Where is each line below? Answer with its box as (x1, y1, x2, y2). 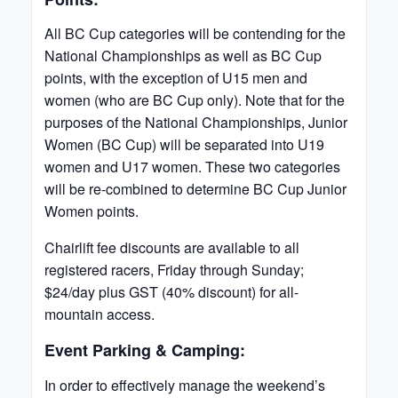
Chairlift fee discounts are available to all (44, 237, 299, 258)
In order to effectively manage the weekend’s (44, 374, 325, 395)
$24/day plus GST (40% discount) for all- (44, 282, 298, 302)
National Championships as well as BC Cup (44, 45, 322, 66)
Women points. (44, 201, 139, 221)
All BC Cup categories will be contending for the (44, 23, 346, 44)
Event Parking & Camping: (44, 338, 245, 362)
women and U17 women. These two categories (44, 156, 340, 177)
